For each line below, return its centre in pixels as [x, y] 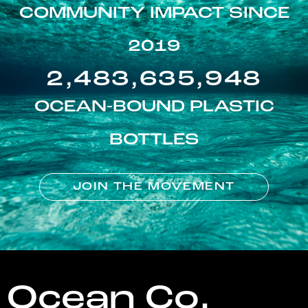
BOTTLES [154, 141]
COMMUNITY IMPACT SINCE [154, 14]
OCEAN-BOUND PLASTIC [154, 108]
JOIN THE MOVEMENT [154, 187]
